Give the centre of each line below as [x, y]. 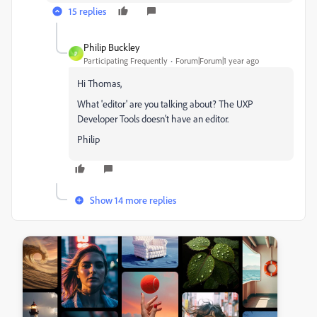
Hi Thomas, [99, 83]
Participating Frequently [126, 60]
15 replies [87, 11]
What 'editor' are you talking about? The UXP [165, 104]
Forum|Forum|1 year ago [217, 60]
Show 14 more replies [133, 200]
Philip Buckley [111, 47]
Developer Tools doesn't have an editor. [154, 119]
